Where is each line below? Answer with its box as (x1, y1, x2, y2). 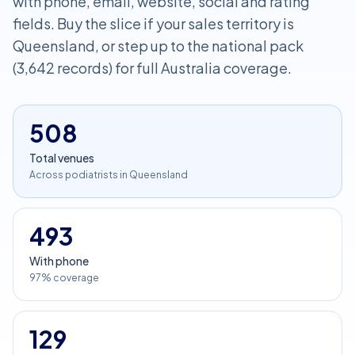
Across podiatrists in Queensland (29, 169, 188, 181)
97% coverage (29, 272, 99, 284)
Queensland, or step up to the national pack (13, 36, 303, 55)
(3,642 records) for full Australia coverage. (13, 59, 292, 77)
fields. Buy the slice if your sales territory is (13, 14, 294, 32)
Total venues (29, 151, 94, 165)
